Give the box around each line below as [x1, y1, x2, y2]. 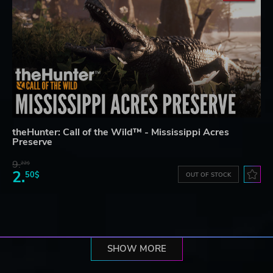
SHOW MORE [107, 243, 166, 255]
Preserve [12, 135, 52, 149]
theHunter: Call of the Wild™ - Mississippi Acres [12, 126, 229, 140]
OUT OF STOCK [186, 171, 232, 179]
